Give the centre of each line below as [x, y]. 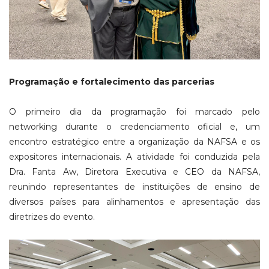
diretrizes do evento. [52, 217]
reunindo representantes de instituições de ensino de [134, 187]
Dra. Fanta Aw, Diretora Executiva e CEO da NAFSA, [134, 172]
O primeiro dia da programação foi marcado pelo [134, 112]
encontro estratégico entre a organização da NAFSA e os [134, 142]
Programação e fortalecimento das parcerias [113, 82]
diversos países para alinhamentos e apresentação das [134, 202]
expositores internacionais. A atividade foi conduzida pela [134, 157]
